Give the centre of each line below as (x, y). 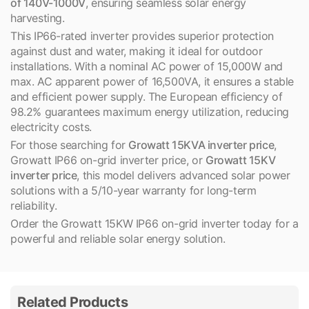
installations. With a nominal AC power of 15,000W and (147, 66)
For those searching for (70, 145)
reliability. (34, 206)
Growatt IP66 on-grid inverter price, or (108, 160)
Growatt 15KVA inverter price (201, 145)
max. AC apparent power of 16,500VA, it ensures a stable (152, 81)
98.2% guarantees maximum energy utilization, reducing (150, 112)
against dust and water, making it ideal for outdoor (137, 51)
